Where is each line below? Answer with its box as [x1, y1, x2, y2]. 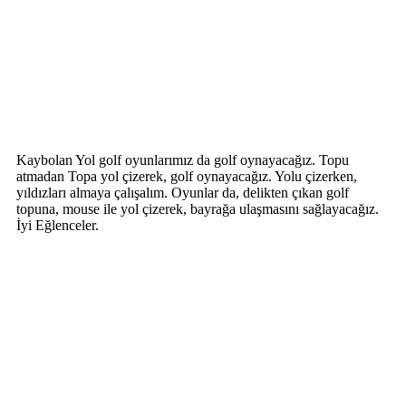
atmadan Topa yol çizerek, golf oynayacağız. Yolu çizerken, [16, 168, 357, 184]
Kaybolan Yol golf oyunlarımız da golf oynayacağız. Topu [16, 151, 349, 168]
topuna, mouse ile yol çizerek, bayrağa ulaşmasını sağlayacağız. [16, 200, 379, 217]
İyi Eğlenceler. [16, 217, 99, 233]
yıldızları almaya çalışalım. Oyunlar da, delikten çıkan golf [16, 184, 349, 200]
